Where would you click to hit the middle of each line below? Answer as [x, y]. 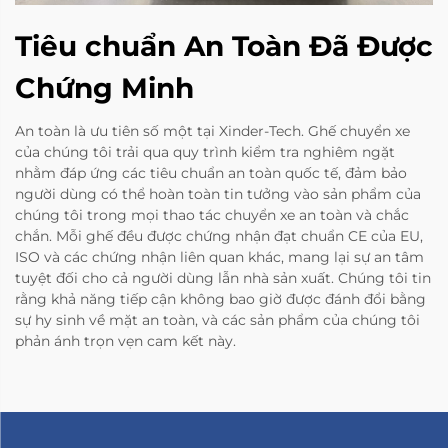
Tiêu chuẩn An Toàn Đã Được [224, 46]
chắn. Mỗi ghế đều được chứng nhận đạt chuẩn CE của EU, [219, 236]
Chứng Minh [104, 88]
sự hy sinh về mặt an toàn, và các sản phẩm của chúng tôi [217, 320]
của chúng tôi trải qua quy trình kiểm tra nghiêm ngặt [205, 152]
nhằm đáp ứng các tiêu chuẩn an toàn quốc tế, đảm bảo [211, 173]
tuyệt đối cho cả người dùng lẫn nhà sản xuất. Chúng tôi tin [223, 278]
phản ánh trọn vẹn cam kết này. [125, 341]
